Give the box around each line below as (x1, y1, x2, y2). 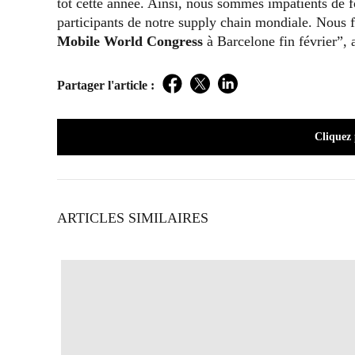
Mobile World (57, 32, 143, 49)
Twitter (199, 83, 240, 100)
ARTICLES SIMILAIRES (57, 209, 208, 226)
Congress (147, 32, 203, 49)
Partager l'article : (57, 78, 155, 92)
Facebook (171, 83, 227, 100)
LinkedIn (227, 83, 279, 100)
